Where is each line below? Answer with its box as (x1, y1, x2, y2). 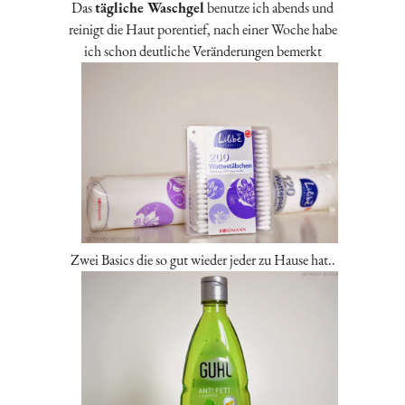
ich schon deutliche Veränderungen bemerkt (83, 42, 322, 61)
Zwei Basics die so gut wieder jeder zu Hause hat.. (70, 250, 335, 269)
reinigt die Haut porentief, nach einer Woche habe (68, 20, 337, 40)
